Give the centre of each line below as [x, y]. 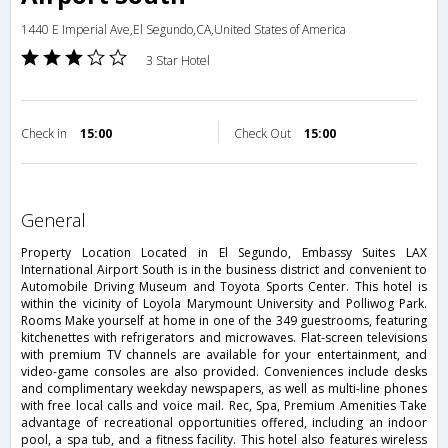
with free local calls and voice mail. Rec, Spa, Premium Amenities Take [224, 406]
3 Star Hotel [178, 61]
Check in [45, 134]
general [60, 220]
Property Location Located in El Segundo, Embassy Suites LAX [224, 253]
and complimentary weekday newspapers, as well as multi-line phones [224, 389]
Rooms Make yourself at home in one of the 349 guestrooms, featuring [224, 321]
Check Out [264, 134]
